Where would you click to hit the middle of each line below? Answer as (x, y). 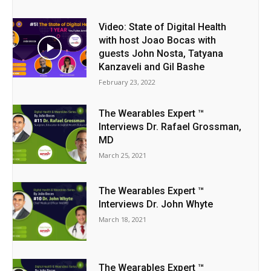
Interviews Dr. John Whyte (156, 204)
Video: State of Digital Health (163, 27)
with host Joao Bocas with (158, 41)
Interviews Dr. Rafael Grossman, (170, 127)
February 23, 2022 (127, 82)
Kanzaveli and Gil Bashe (152, 67)
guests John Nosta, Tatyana (161, 54)
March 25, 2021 (123, 155)
